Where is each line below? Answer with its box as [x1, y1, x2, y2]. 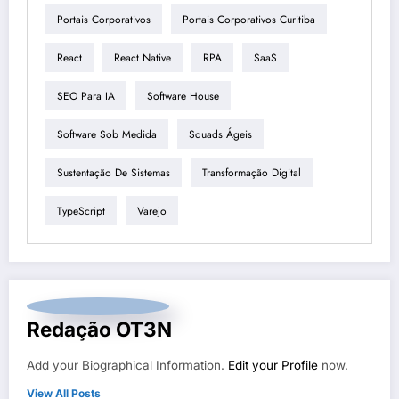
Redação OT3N [27, 317, 172, 342]
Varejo [137, 202, 167, 219]
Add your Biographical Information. [27, 358, 228, 373]
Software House [147, 87, 219, 104]
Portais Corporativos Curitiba [183, 11, 315, 28]
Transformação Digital [202, 164, 301, 181]
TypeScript [57, 202, 105, 219]
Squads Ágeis [189, 126, 252, 142]
